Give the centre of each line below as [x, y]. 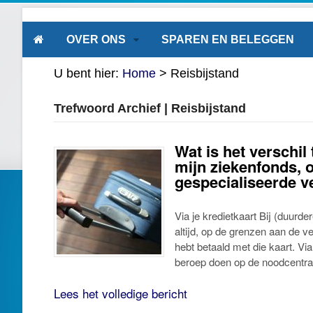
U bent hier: [86, 73]
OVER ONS [96, 39]
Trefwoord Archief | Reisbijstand [150, 108]
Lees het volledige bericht [121, 293]
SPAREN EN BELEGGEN [228, 39]
